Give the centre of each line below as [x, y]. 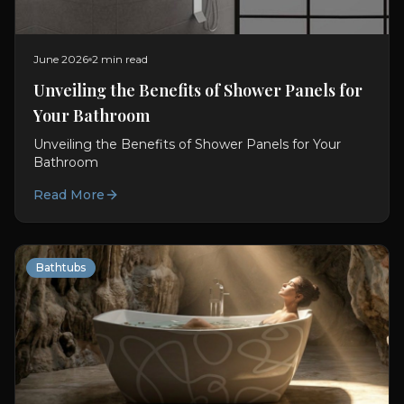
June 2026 [61, 59]
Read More [69, 194]
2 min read [120, 59]
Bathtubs [61, 267]
